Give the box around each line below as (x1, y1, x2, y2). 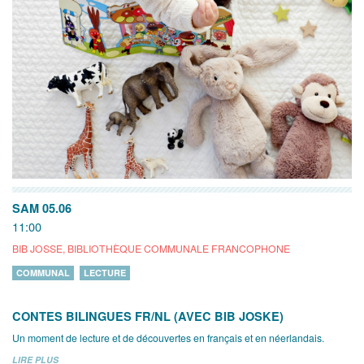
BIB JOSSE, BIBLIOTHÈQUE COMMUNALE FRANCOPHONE (12, 240, 290, 255)
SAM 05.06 (12, 199, 71, 216)
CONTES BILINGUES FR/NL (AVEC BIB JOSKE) (12, 307, 284, 324)
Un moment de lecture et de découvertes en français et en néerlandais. (12, 330, 324, 344)
